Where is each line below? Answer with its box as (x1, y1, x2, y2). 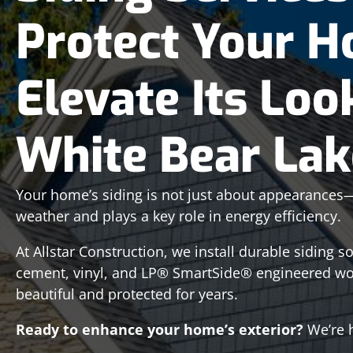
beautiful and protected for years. (16, 284, 238, 303)
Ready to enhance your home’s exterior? (16, 319, 303, 339)
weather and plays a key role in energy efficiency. (16, 206, 341, 225)
